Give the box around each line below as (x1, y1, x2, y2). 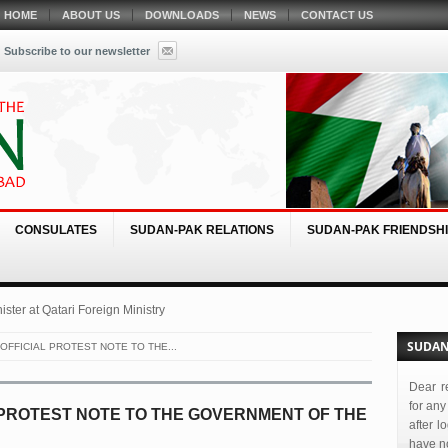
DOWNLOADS (144, 9, 219, 21)
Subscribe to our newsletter (3, 45, 150, 57)
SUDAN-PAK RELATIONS (129, 223, 274, 237)
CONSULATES (14, 223, 97, 237)
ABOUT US (61, 9, 120, 21)
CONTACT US (300, 9, 373, 21)
